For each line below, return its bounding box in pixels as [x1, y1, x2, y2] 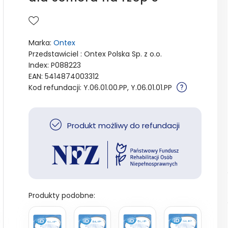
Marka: [28, 38, 53, 48]
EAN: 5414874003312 [28, 71, 99, 82]
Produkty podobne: [28, 190, 95, 201]
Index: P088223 [28, 60, 81, 71]
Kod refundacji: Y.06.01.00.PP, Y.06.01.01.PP [28, 82, 174, 93]
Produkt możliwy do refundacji [65, 120, 180, 131]
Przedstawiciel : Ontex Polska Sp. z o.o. [28, 49, 162, 60]
